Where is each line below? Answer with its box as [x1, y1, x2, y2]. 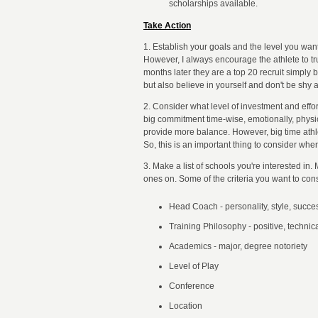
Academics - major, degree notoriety [169, 241, 307, 251]
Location [169, 301, 202, 311]
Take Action [143, 21, 191, 31]
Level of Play [169, 261, 219, 271]
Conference [169, 281, 214, 291]
